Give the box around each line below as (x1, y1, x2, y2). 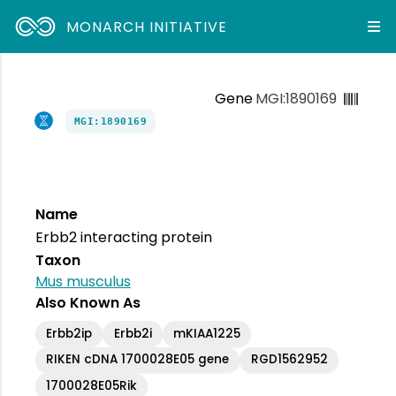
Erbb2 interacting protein (35, 227, 212, 247)
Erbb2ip (46, 324, 93, 342)
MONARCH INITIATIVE (66, 16, 227, 37)
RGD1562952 (250, 351, 328, 369)
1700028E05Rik (46, 377, 138, 394)
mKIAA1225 (173, 324, 241, 342)
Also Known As (35, 293, 141, 313)
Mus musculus (35, 271, 131, 292)
